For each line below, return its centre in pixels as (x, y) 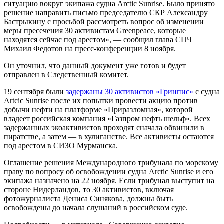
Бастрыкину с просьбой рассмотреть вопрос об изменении (104, 21)
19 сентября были (35, 91)
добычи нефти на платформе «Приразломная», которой (98, 109)
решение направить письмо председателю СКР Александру (106, 12)
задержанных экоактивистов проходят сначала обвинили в (104, 127)
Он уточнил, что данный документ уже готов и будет (95, 65)
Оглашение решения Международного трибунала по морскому (111, 162)
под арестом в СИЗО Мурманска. (61, 145)
